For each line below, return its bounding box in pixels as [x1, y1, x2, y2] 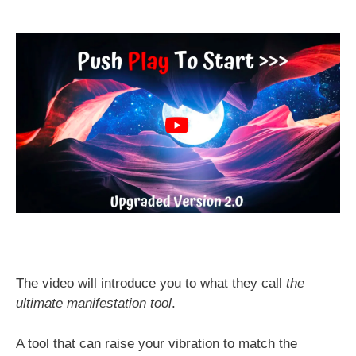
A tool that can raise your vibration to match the [16, 335, 297, 351]
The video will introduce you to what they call [16, 276, 286, 292]
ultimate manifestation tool [16, 296, 172, 311]
